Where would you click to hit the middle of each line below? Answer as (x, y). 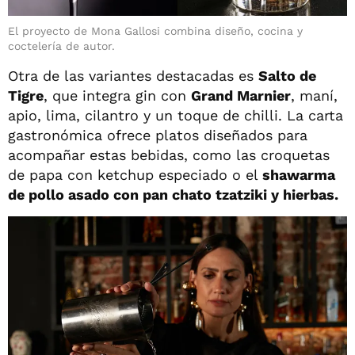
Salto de (287, 75)
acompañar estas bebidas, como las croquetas (169, 155)
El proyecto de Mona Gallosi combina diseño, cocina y (155, 31)
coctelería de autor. (61, 46)
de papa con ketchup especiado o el (135, 174)
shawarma (299, 174)
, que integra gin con (117, 95)
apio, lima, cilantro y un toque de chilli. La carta (176, 115)
